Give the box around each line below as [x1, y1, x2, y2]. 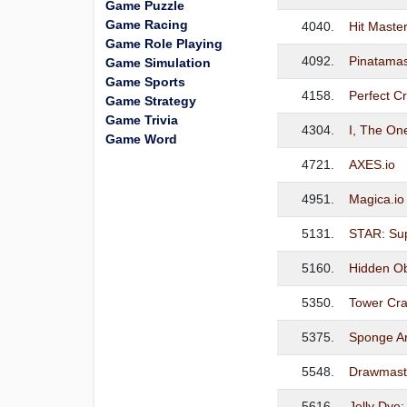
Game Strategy [105, 94, 196, 108]
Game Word [105, 132, 177, 146]
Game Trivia [105, 113, 178, 127]
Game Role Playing [105, 36, 223, 51]
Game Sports [105, 74, 185, 89]
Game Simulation [105, 55, 211, 70]
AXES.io [349, 157, 396, 172]
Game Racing [105, 17, 188, 32]
